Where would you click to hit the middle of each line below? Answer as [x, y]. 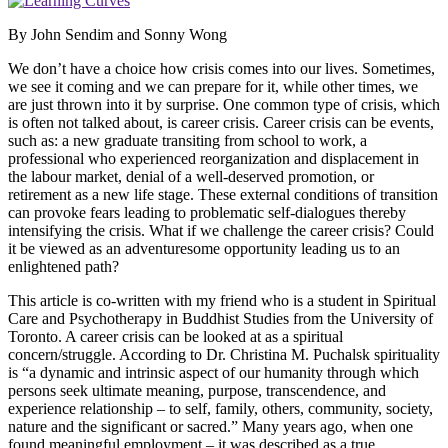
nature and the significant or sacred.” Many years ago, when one [210, 427]
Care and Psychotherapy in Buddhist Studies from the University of [220, 319]
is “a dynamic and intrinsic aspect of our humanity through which [213, 373]
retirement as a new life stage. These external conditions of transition [223, 195]
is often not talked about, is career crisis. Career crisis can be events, [221, 123]
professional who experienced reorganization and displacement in [213, 159]
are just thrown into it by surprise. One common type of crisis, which [224, 105]
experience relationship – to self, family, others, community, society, [220, 409]
